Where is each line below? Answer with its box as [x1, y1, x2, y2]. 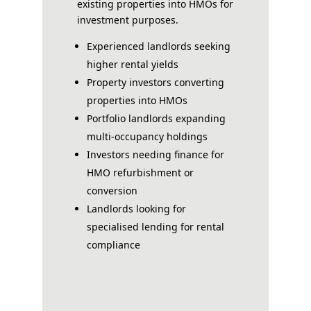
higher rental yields [86, 57, 178, 71]
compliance [86, 237, 140, 251]
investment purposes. [76, 12, 178, 26]
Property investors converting [86, 75, 224, 89]
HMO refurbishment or [86, 165, 194, 179]
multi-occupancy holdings [86, 129, 208, 143]
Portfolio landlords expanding [86, 111, 226, 125]
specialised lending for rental [86, 219, 224, 233]
